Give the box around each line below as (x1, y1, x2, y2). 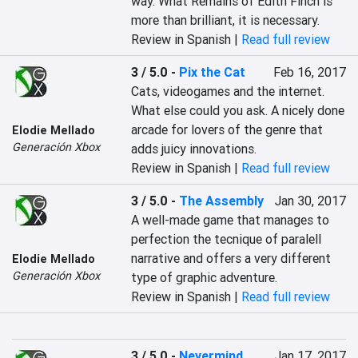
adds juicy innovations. (131, 141, 257, 157)
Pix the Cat (179, 64, 246, 80)
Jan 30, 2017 (274, 193, 346, 209)
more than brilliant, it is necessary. (131, 12, 320, 28)
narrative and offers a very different (131, 250, 332, 266)
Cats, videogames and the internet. (131, 83, 325, 99)
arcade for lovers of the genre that (131, 121, 324, 137)
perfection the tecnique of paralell (131, 231, 322, 247)
